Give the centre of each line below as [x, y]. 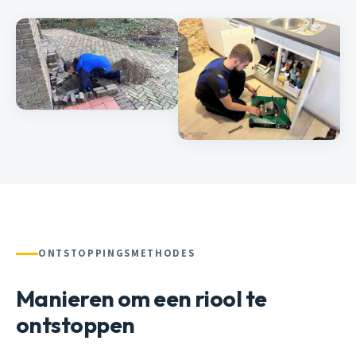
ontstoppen [75, 325]
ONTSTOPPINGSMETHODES [117, 253]
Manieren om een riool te [141, 298]
